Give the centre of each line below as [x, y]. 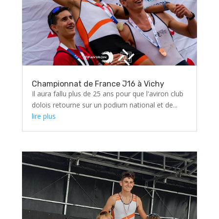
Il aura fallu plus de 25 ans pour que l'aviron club [107, 94]
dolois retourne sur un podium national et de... [104, 105]
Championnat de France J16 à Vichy [98, 84]
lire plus [44, 116]
